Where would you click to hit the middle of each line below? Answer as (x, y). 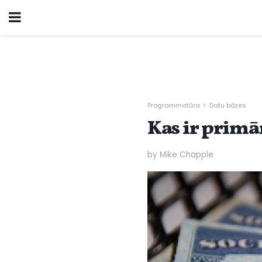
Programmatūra (174, 105)
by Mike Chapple (180, 154)
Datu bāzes (228, 105)
